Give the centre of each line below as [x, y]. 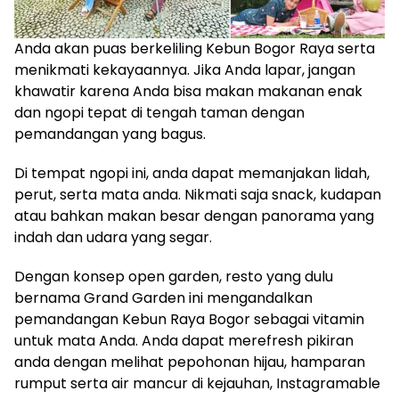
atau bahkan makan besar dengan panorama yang [194, 216]
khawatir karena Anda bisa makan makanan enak [188, 92]
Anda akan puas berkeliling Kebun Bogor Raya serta [195, 49]
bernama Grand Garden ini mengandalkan [163, 298]
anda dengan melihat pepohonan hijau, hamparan [190, 362]
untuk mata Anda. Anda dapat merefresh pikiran [184, 341]
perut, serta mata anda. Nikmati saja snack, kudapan [198, 195]
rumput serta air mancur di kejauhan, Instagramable [197, 384]
